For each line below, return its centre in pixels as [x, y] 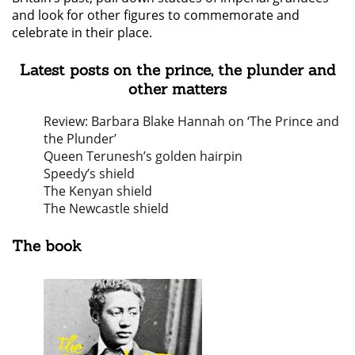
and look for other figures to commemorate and [156, 15]
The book [47, 246]
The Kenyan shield [98, 191]
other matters [177, 88]
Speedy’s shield [89, 174]
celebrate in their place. [82, 32]
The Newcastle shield [106, 209]
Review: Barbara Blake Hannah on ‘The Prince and [191, 122]
